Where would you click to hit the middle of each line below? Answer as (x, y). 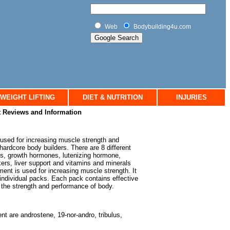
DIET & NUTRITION (113, 97)
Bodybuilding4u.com (162, 27)
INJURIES (191, 97)
